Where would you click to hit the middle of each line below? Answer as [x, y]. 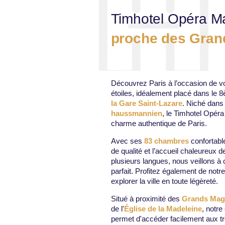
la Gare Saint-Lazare [146, 103]
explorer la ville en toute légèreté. [164, 181]
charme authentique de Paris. [159, 124]
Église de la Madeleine [163, 209]
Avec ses [127, 141]
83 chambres [167, 141]
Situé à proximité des [146, 199]
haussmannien [136, 114]
